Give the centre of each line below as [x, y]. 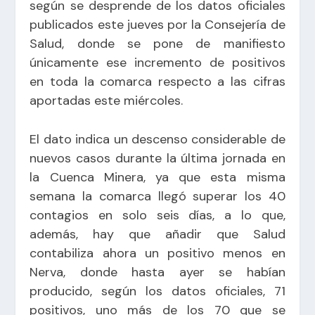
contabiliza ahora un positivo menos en [157, 253]
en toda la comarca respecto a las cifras [157, 81]
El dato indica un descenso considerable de [157, 140]
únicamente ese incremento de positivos [157, 62]
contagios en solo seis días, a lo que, [157, 216]
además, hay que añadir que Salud [157, 234]
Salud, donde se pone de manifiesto [157, 43]
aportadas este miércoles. [107, 100]
